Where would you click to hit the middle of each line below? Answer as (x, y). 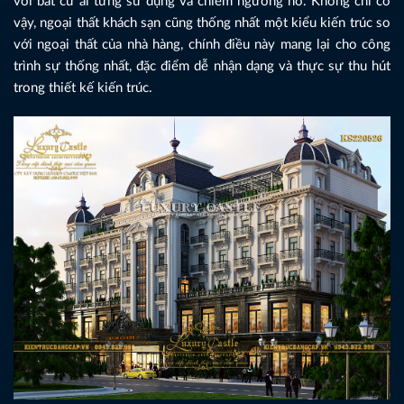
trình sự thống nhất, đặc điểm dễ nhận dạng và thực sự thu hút (202, 66)
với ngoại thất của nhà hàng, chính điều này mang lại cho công (202, 44)
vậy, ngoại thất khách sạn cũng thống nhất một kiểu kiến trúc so (202, 23)
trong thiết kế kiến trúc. (83, 87)
